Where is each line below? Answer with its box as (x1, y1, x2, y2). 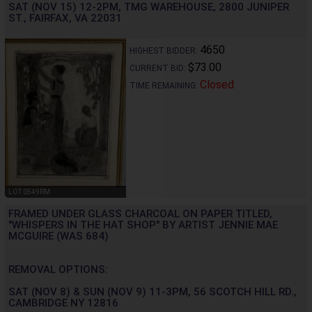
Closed (199, 78, 234, 92)
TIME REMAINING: (129, 81, 200, 91)
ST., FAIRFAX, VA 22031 (8, 12, 122, 25)
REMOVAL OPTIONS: (8, 263, 108, 276)
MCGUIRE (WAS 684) (8, 229, 109, 242)
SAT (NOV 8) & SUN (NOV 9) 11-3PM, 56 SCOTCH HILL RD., (8, 285, 297, 298)
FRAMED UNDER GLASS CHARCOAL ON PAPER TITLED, (8, 207, 272, 220)
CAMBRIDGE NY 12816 (8, 296, 118, 309)
